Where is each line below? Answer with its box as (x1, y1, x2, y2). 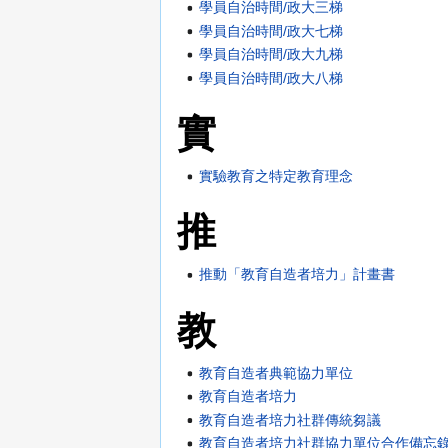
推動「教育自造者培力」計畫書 (199, 266, 396, 283)
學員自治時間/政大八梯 (199, 69, 344, 86)
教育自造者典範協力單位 (199, 364, 354, 381)
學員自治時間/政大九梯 (199, 46, 344, 63)
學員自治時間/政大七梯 (199, 22, 344, 39)
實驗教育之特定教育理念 (199, 167, 354, 184)
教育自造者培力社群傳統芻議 (199, 411, 382, 428)
